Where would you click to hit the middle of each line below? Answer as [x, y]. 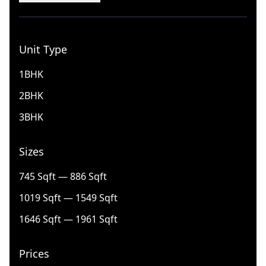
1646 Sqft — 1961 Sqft [68, 219]
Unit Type [43, 49]
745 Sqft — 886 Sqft [63, 176]
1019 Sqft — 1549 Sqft [68, 198]
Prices [34, 254]
